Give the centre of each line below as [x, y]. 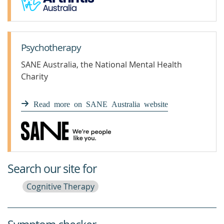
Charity [34, 76]
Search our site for [52, 169]
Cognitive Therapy [60, 186]
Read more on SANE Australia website [101, 103]
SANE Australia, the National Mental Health [101, 64]
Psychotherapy [51, 47]
